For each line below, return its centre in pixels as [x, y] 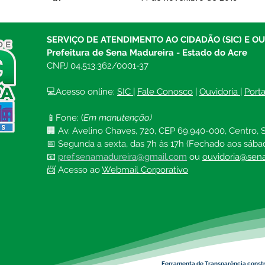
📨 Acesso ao [74, 170]
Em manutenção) [118, 118]
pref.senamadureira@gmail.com [122, 157]
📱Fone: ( [65, 118]
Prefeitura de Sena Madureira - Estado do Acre [147, 53]
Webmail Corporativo [145, 170]
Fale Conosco [165, 92]
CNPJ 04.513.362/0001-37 [98, 66]
